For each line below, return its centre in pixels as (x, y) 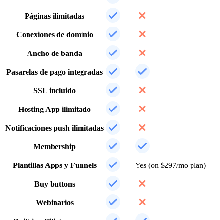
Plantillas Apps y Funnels (55, 165)
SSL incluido (55, 90)
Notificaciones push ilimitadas (55, 128)
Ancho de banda (55, 53)
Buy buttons (55, 184)
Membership (55, 146)
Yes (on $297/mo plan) (170, 165)
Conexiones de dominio (55, 34)
